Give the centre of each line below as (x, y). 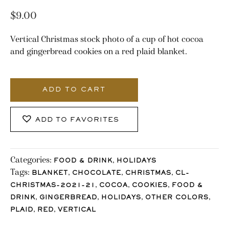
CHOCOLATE (97, 173)
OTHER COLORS (177, 198)
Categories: (32, 159)
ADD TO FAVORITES (77, 120)
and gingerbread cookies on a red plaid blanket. (99, 51)
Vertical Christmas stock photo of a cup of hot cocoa (107, 39)
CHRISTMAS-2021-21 (53, 186)
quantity (25, 85)
